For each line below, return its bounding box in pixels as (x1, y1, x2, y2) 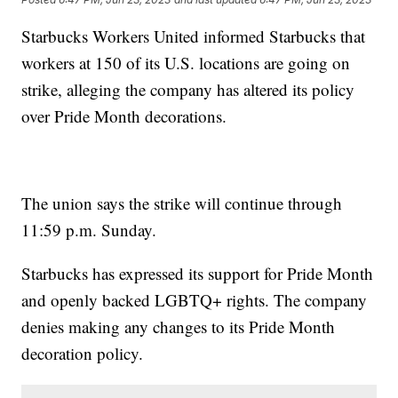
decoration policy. (21, 342, 144, 365)
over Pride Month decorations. (21, 105, 233, 128)
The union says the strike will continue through (21, 192, 343, 215)
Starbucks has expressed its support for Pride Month (21, 262, 374, 285)
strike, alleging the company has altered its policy (21, 78, 355, 101)
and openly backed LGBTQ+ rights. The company (21, 289, 368, 312)
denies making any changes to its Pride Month (21, 315, 336, 338)
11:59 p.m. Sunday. (21, 219, 163, 242)
